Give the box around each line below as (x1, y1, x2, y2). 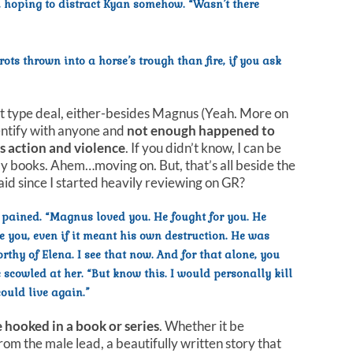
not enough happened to (127, 121, 275, 139)
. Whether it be (159, 317, 244, 334)
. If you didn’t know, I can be (125, 139, 281, 156)
